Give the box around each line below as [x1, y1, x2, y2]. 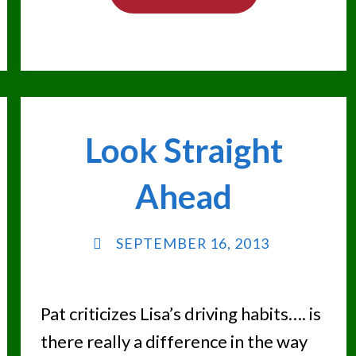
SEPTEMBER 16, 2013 [116, 234, 270, 253]
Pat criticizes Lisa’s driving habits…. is [40, 302, 321, 324]
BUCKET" [203, 101, 282, 121]
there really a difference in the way [40, 330, 308, 352]
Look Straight [84, 130, 283, 170]
